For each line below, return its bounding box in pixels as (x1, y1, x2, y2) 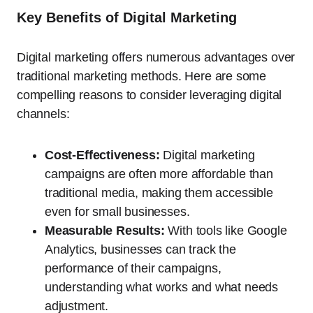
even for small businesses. (45, 205, 190, 219)
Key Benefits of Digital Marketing (17, 10, 237, 25)
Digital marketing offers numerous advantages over (17, 50, 296, 64)
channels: (17, 107, 70, 121)
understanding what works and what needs (45, 280, 278, 294)
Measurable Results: (45, 224, 165, 238)
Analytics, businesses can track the (45, 242, 236, 256)
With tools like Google (164, 224, 287, 238)
